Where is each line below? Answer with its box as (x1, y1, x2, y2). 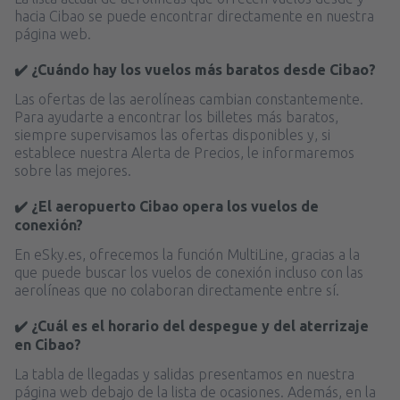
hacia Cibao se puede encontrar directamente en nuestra (14, 7, 374, 24)
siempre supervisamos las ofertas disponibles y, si (14, 126, 330, 143)
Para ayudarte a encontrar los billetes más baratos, (14, 108, 338, 125)
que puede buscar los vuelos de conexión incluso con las (14, 263, 363, 280)
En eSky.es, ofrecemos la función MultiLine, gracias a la (14, 246, 360, 262)
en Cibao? (14, 336, 81, 353)
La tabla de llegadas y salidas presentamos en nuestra (14, 365, 354, 382)
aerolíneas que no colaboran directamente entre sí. (14, 281, 339, 298)
